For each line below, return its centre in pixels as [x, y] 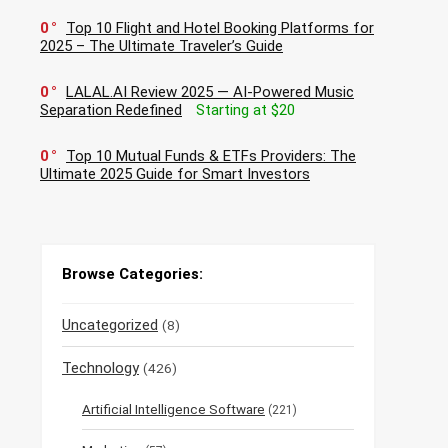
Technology [100, 368]
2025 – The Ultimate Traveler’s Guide [161, 46]
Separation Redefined [111, 110]
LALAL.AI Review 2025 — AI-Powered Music [210, 92]
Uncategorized [110, 325]
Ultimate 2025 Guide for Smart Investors [175, 174]
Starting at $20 [245, 110]
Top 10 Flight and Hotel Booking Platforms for [220, 28]
